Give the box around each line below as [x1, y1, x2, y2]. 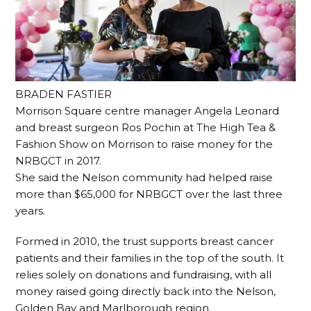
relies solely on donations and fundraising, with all [15, 267, 272, 281]
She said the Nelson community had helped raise [15, 170, 274, 184]
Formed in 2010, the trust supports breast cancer [15, 234, 274, 248]
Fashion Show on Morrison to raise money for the [15, 137, 274, 151]
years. [15, 203, 46, 217]
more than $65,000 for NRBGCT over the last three [15, 187, 283, 201]
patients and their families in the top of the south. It [15, 251, 285, 264]
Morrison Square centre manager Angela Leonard [15, 103, 280, 117]
